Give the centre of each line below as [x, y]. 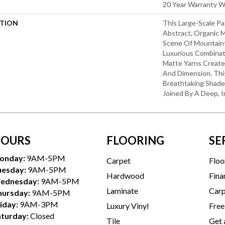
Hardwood [125, 175]
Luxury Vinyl [128, 205]
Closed [42, 215]
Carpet [119, 160]
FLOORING [135, 140]
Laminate [122, 190]
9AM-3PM [39, 204]
